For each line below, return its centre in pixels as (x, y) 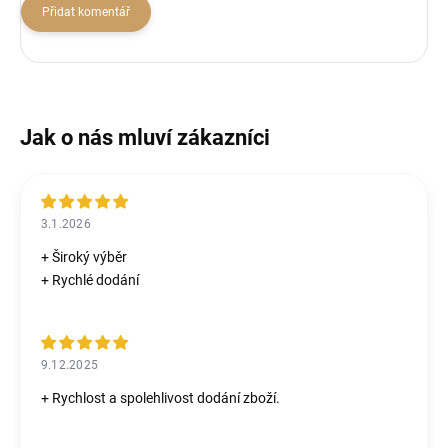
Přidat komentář (86, 12)
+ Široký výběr (84, 257)
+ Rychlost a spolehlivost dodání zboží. (160, 398)
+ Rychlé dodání (90, 280)
